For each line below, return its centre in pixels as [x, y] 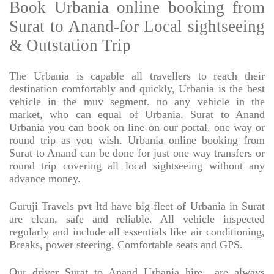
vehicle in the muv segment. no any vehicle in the [137, 102]
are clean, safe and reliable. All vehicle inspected [137, 219]
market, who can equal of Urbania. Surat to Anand [137, 115]
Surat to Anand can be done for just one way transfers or [137, 153]
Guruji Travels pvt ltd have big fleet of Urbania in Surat [137, 206]
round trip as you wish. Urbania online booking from [137, 140]
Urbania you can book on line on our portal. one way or [137, 128]
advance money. [45, 179]
